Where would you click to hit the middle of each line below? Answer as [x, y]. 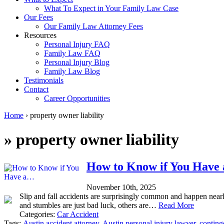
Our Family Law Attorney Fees [93, 26]
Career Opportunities [77, 98]
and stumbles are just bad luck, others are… [89, 205]
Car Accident [78, 214]
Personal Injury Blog [77, 62]
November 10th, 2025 [121, 187]
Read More [176, 205]
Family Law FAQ [72, 53]
